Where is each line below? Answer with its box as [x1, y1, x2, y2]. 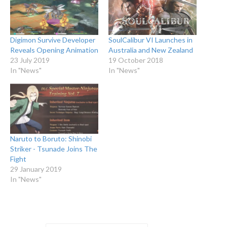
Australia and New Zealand [108, 45, 193, 54]
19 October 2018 [108, 55, 163, 64]
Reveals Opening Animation [10, 45, 98, 54]
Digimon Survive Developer [10, 35, 95, 44]
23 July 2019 [10, 55, 50, 64]
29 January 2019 [10, 165, 62, 174]
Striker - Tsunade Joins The [10, 144, 97, 154]
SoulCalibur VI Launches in [108, 35, 193, 44]
